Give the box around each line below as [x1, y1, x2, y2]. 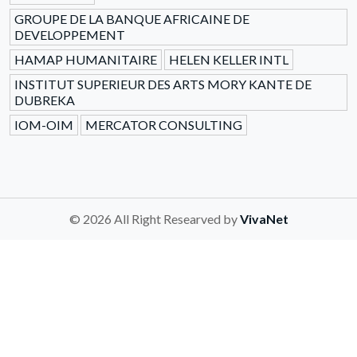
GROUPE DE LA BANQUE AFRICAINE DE [14, 11, 249, 27]
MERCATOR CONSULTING [85, 117, 242, 133]
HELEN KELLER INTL [169, 52, 288, 68]
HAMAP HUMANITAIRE [14, 52, 157, 68]
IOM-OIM [14, 117, 73, 133]
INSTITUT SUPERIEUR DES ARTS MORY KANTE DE [14, 76, 312, 92]
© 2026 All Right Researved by [69, 211, 240, 227]
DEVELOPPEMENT [14, 27, 125, 43]
